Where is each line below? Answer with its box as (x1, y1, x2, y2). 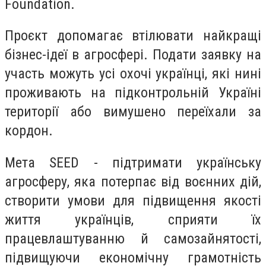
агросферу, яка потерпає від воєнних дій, (5, 173, 261, 190)
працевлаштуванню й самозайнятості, (5, 230, 261, 247)
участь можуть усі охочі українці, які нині (5, 65, 261, 83)
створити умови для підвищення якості (5, 192, 261, 209)
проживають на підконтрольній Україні (5, 84, 261, 102)
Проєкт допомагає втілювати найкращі (5, 27, 261, 45)
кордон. (5, 122, 53, 140)
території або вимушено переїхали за (5, 103, 261, 121)
